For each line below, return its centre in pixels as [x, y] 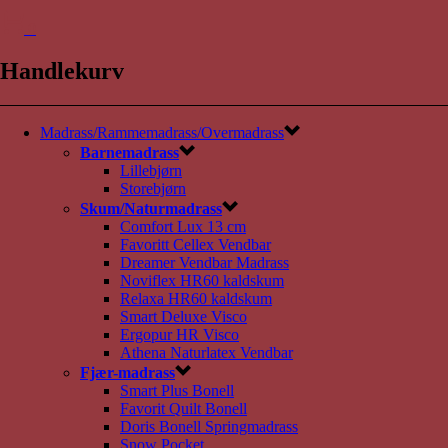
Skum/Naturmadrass [151, 208]
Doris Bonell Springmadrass [209, 426]
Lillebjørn [151, 170]
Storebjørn [153, 188]
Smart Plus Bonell [177, 390]
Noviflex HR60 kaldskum [202, 280]
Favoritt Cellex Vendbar [195, 244]
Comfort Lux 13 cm [183, 226]
